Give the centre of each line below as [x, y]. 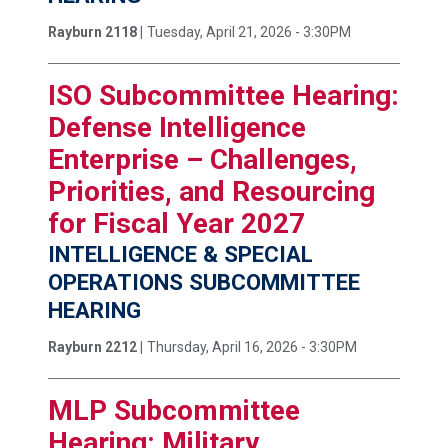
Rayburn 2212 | [95, 347]
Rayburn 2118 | [95, 31]
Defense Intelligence [177, 127]
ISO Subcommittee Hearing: [223, 95]
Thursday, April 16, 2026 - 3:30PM [252, 347]
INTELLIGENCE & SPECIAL [180, 253]
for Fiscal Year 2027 [176, 223]
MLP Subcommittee [174, 411]
